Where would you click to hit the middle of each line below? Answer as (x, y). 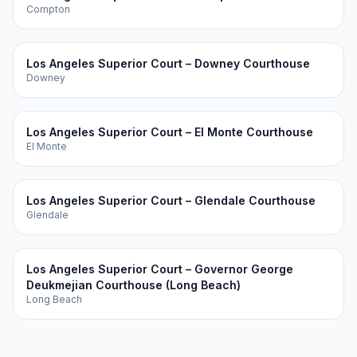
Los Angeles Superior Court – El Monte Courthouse (170, 132)
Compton (48, 9)
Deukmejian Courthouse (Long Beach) (133, 285)
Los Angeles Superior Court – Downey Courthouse (168, 63)
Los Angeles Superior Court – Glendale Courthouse (171, 200)
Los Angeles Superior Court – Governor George (160, 269)
